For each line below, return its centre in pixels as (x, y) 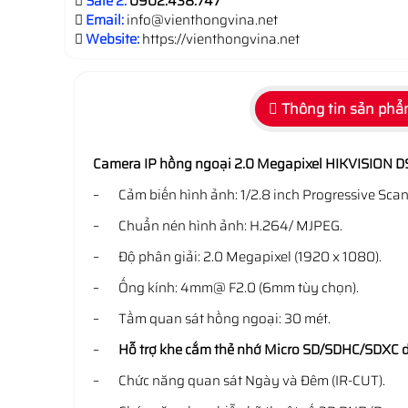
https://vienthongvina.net (219, 39)
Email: (105, 20)
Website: (112, 39)
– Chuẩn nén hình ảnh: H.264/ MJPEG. (218, 226)
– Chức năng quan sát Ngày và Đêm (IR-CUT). (239, 381)
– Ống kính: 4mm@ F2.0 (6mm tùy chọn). (226, 288)
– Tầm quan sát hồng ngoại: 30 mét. (212, 319)
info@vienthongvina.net (202, 20)
